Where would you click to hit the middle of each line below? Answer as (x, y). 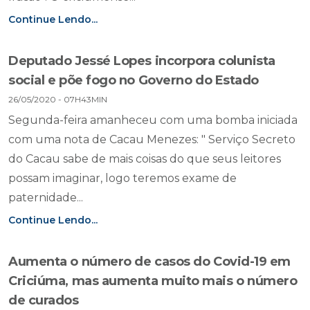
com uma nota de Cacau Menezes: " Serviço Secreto (152, 139)
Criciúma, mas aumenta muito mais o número (153, 281)
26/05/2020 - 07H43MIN (58, 99)
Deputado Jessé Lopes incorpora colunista (142, 61)
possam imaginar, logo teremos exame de (122, 178)
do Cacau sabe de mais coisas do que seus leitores (145, 159)
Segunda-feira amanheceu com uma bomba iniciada (153, 120)
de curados (44, 300)
